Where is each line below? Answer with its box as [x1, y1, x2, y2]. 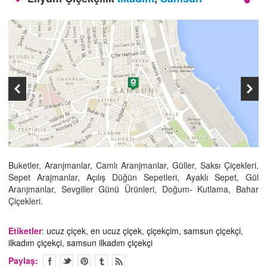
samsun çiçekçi [184, 225, 241, 237]
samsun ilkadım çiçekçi [67, 237, 153, 249]
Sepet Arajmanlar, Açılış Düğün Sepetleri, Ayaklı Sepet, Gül [8, 171, 259, 184]
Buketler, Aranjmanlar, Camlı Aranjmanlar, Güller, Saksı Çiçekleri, [8, 159, 259, 172]
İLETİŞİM [20, 1, 56, 13]
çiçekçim [147, 225, 179, 237]
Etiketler [8, 225, 42, 237]
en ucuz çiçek [91, 225, 142, 237]
